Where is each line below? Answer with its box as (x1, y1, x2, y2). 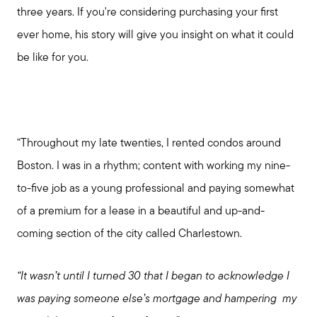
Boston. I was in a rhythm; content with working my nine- (17, 160, 290, 172)
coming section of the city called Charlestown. (17, 228, 248, 240)
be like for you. (17, 52, 88, 64)
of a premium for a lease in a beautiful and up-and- (17, 205, 265, 217)
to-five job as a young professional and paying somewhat (17, 183, 294, 195)
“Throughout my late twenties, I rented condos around (17, 137, 281, 149)
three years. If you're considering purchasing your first (17, 6, 278, 18)
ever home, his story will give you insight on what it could (17, 29, 294, 41)
